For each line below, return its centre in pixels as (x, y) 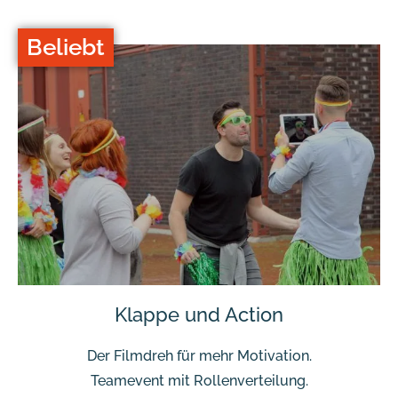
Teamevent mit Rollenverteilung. (199, 380)
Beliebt (66, 48)
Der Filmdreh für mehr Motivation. (199, 355)
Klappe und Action (199, 314)
